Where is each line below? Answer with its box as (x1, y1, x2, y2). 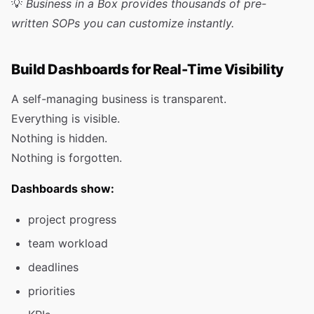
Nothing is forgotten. (11, 151, 122, 165)
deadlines (28, 260, 78, 274)
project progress (28, 212, 116, 226)
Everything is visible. (11, 111, 120, 125)
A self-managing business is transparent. (11, 92, 226, 106)
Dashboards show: (11, 182, 114, 196)
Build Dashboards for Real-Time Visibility (11, 61, 284, 78)
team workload (28, 236, 108, 250)
